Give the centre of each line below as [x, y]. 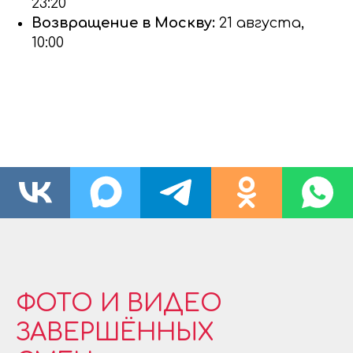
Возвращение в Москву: [125, 22]
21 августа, [262, 22]
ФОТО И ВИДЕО [119, 303]
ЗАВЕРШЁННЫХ [115, 333]
